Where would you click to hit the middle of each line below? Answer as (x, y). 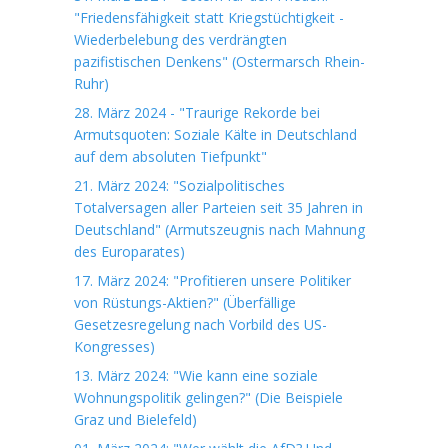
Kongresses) (114, 346)
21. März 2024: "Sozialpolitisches (179, 185)
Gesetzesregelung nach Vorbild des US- (200, 324)
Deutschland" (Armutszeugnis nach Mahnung (219, 229)
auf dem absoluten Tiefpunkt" (170, 156)
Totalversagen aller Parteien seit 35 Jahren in (218, 207)
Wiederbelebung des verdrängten (180, 39)
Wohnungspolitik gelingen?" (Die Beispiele (208, 397)
